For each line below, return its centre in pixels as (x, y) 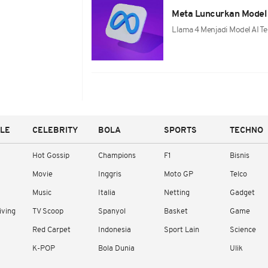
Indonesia (115, 230)
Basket (176, 211)
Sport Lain (182, 230)
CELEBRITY (55, 131)
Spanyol (112, 211)
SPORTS (180, 131)
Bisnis (240, 156)
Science (243, 230)
